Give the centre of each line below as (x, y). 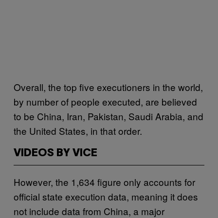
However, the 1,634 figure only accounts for (104, 182)
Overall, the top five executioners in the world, (108, 87)
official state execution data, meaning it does (106, 196)
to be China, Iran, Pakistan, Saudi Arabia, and (109, 116)
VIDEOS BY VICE (55, 153)
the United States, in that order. (78, 130)
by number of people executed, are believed (105, 101)
